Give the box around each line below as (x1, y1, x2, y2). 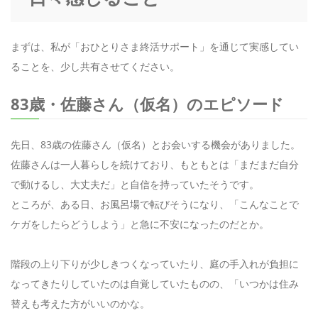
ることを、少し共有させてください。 (11, 60, 180, 74)
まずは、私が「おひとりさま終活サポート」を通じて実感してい (11, 40, 299, 54)
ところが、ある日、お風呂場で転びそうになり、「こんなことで (11, 197, 299, 212)
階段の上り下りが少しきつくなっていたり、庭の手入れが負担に (11, 257, 299, 271)
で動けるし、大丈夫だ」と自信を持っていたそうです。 (11, 177, 259, 192)
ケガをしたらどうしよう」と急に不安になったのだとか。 (11, 217, 269, 231)
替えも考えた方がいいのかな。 (11, 297, 150, 311)
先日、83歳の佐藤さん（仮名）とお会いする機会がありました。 (11, 138, 300, 152)
